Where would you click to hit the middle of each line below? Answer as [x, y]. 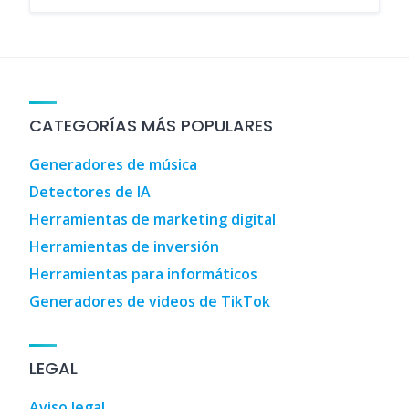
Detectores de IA [90, 192]
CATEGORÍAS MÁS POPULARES [151, 126]
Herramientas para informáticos [143, 274]
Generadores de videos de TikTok [150, 301]
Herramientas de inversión [124, 246]
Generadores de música [113, 164]
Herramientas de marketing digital [152, 219]
